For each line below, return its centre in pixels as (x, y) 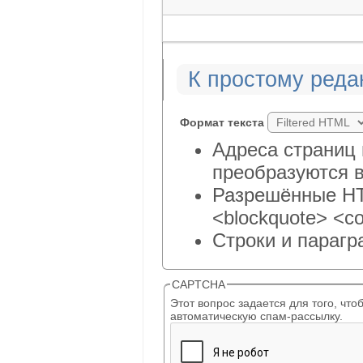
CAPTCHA (199, 285)
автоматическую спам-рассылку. (256, 316)
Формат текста (224, 123)
